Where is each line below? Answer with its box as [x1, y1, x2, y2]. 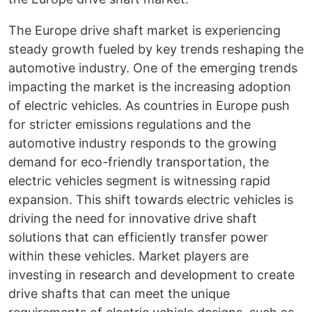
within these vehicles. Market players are [8, 249, 249, 263]
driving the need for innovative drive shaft [8, 211, 257, 226]
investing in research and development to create [8, 267, 295, 282]
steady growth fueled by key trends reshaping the [8, 42, 304, 56]
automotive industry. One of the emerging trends [8, 61, 297, 75]
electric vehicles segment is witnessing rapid [8, 173, 270, 188]
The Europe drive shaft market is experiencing [8, 23, 281, 38]
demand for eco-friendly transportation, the [8, 155, 269, 169]
